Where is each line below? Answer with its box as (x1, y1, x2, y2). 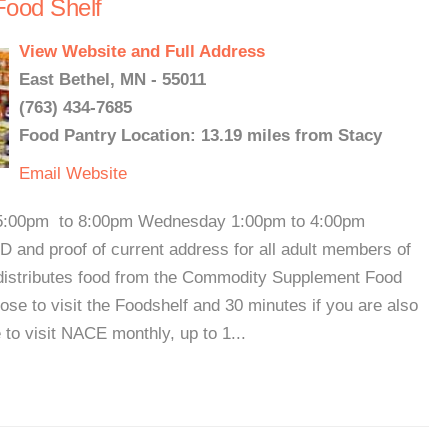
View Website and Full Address (19, 42, 265, 61)
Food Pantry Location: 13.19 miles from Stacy (19, 126, 382, 145)
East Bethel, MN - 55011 (19, 70, 206, 89)
